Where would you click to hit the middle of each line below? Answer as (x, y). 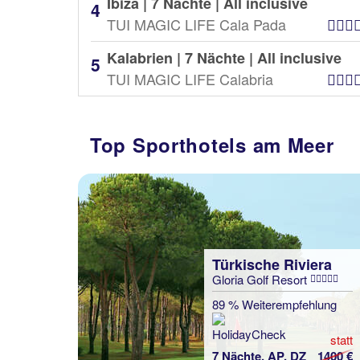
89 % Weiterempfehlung (274, 304)
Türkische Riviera (272, 264)
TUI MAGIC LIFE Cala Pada (196, 24)
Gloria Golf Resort (261, 279)
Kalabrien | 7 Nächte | (182, 58)
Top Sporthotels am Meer (212, 145)
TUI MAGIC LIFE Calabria (190, 79)
